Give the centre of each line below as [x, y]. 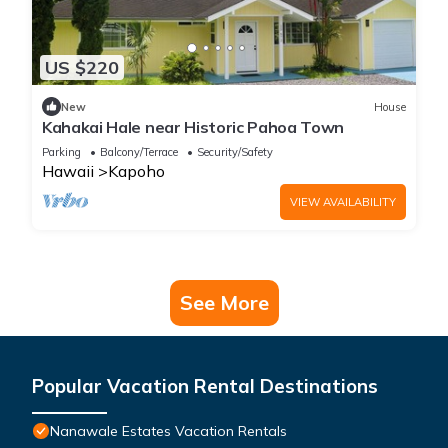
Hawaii [68, 171]
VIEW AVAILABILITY [343, 202]
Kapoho [136, 171]
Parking [61, 152]
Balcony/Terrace [139, 152]
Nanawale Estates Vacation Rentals [168, 431]
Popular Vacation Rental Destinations [205, 386]
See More [224, 303]
